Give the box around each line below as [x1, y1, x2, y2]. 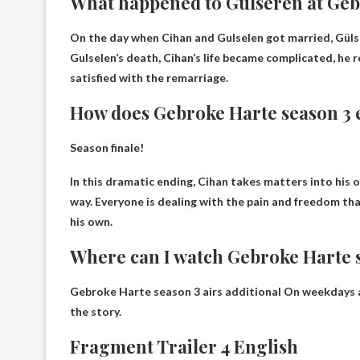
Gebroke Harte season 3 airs [70, 284, 225, 298]
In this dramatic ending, [70, 174, 198, 188]
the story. [70, 305, 121, 318]
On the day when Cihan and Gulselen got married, [70, 31, 335, 44]
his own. [70, 215, 112, 228]
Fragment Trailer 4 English [70, 334, 298, 358]
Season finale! [70, 141, 144, 154]
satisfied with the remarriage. [70, 71, 228, 84]
